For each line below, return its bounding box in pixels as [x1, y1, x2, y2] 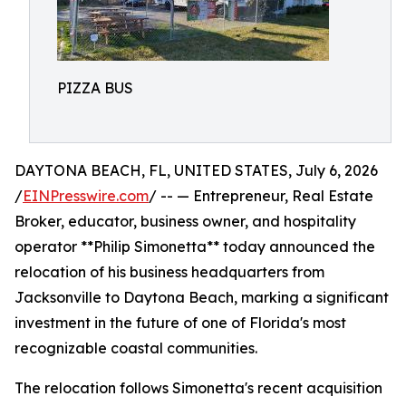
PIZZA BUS [57, 79, 133, 97]
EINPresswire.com [23, 187, 149, 205]
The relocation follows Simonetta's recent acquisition [14, 379, 382, 397]
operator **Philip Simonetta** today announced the [14, 237, 375, 256]
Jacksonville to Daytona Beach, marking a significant [14, 288, 389, 306]
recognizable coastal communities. [14, 339, 257, 357]
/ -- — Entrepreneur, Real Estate [149, 187, 373, 205]
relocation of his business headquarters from [14, 263, 324, 281]
